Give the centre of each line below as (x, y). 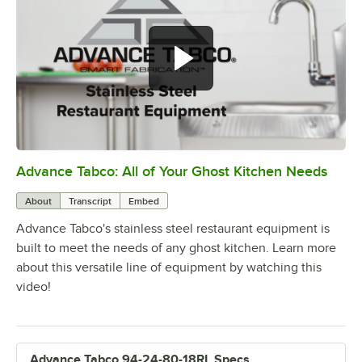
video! (34, 287)
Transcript (90, 202)
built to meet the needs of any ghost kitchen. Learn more (176, 248)
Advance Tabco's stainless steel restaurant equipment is (173, 229)
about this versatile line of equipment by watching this (169, 268)
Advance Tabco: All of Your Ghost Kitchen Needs (172, 172)
